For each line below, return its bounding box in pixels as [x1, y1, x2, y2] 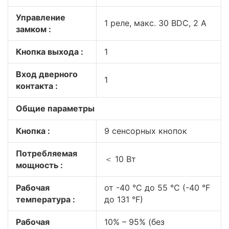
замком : [16, 24, 51, 34]
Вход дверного [16, 69, 78, 79]
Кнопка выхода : [16, 47, 83, 57]
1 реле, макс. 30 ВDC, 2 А [104, 18, 207, 28]
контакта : [16, 81, 58, 91]
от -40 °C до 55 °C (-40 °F [104, 182, 210, 193]
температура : [16, 194, 75, 204]
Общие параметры [16, 103, 95, 113]
